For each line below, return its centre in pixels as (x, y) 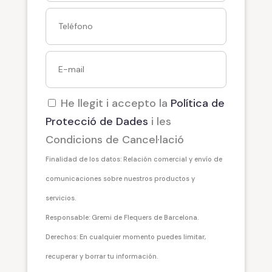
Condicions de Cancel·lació (114, 139)
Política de (197, 103)
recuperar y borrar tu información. (101, 256)
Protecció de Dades (97, 121)
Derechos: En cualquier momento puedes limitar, (125, 236)
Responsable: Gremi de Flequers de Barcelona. (122, 217)
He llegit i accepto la (114, 103)
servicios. (60, 198)
